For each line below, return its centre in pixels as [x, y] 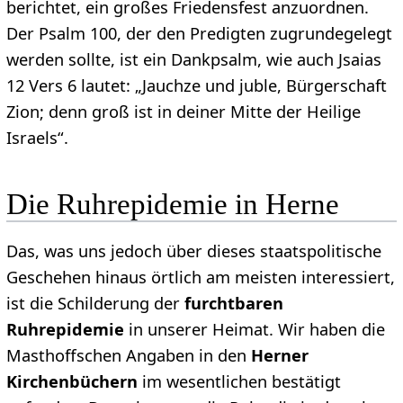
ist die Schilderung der [95, 304]
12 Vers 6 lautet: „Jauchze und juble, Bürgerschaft [196, 86]
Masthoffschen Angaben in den [128, 356]
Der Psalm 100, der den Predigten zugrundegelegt [199, 34]
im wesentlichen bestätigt [239, 382]
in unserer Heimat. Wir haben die [254, 330]
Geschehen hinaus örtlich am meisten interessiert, [200, 278]
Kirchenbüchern [72, 382]
